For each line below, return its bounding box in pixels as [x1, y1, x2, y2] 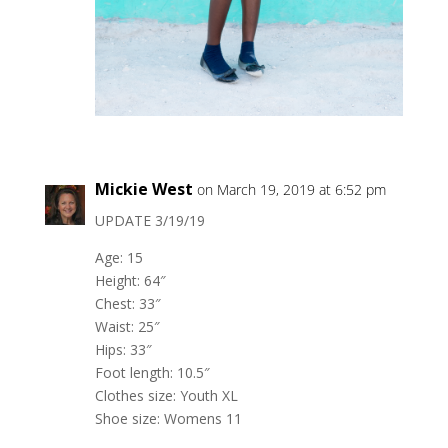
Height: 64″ [94, 270, 166, 290]
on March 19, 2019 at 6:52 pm [196, 179, 386, 199]
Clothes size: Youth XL [94, 385, 238, 405]
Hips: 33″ [94, 339, 152, 359]
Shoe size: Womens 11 [94, 408, 242, 428]
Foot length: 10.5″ [94, 362, 210, 382]
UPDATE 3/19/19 [94, 210, 205, 230]
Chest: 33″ [94, 293, 161, 313]
